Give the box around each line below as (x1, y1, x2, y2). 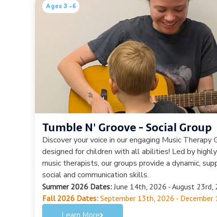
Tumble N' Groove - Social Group (42, 118, 212, 136)
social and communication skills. (42, 169, 149, 180)
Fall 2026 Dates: (42, 193, 98, 203)
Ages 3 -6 (46, 2, 76, 10)
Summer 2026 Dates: (42, 181, 112, 191)
